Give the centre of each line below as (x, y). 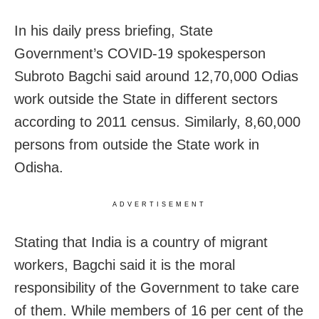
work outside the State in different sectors (146, 99)
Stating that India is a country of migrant (141, 242)
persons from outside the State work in (137, 145)
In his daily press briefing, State (114, 31)
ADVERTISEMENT (159, 205)
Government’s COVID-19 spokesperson (140, 54)
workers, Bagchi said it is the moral (125, 265)
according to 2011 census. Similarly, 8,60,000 (157, 122)
